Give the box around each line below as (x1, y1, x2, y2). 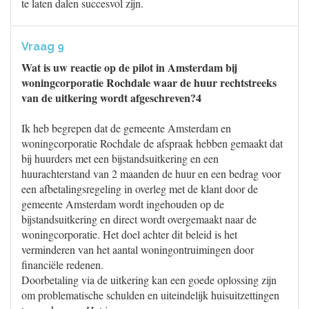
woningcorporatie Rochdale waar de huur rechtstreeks (21, 74, 277, 90)
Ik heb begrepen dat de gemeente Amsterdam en (21, 121, 231, 135)
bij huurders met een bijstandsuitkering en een (21, 151, 219, 166)
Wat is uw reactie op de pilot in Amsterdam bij (21, 59, 237, 75)
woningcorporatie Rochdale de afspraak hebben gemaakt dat (21, 136, 283, 150)
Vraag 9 (21, 40, 64, 53)
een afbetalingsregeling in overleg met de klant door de (21, 181, 258, 196)
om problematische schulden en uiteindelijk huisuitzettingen (21, 288, 279, 302)
